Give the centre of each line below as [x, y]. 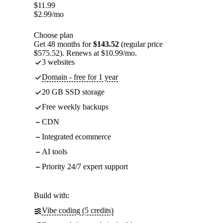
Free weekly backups [75, 107]
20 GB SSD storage [73, 92]
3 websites [58, 62]
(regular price [141, 44]
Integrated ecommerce [76, 137]
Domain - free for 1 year [80, 77]
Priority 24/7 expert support [85, 167]
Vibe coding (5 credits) [78, 211]
